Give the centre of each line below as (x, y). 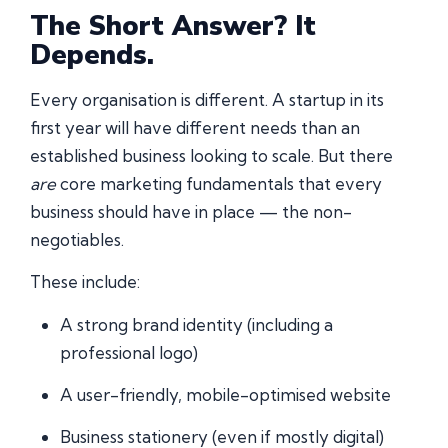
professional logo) (129, 352)
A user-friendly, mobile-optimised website (225, 394)
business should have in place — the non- (191, 211)
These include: (85, 282)
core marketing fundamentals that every (219, 183)
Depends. (92, 55)
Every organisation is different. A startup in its (207, 99)
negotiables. (77, 239)
